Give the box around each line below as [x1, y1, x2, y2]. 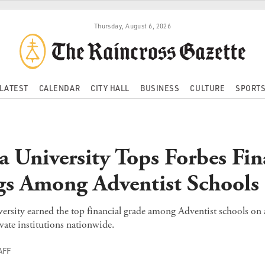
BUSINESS [140, 83, 180, 93]
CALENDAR [38, 83, 80, 93]
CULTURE [190, 83, 225, 93]
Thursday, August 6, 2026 [93, 21, 172, 30]
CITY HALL [91, 83, 130, 93]
